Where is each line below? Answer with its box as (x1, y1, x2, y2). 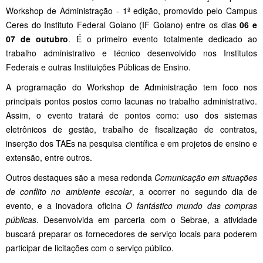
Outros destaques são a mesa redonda (6, 171, 154, 183)
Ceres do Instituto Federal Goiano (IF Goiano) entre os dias (6, 18, 240, 31)
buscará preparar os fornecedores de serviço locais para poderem (6, 227, 257, 240)
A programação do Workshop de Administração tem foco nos (6, 80, 257, 93)
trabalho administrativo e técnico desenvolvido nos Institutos (6, 46, 257, 59)
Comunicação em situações (154, 171, 257, 183)
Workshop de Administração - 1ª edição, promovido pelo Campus (6, 4, 257, 16)
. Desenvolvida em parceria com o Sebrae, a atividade (36, 213, 257, 225)
